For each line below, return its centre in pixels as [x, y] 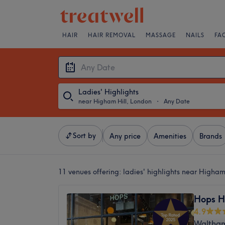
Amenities [170, 136]
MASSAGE [161, 35]
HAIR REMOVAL [112, 35]
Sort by [84, 136]
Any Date [177, 101]
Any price [125, 136]
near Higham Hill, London [115, 101]
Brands [211, 136]
